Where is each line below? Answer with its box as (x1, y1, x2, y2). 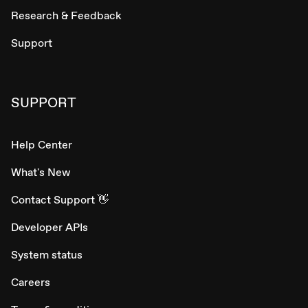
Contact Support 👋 (11, 192, 109, 208)
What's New (11, 165, 70, 180)
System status (11, 247, 82, 263)
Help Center (11, 137, 72, 153)
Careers (11, 275, 50, 290)
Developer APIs (11, 220, 88, 235)
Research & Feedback (11, 8, 122, 23)
